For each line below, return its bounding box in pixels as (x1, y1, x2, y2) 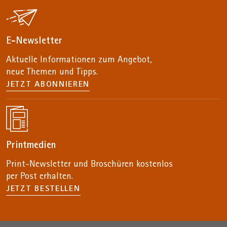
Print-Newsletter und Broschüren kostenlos (6, 160, 175, 170)
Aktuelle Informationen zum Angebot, (6, 55, 155, 65)
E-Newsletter (6, 36, 62, 47)
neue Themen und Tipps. (6, 67, 98, 78)
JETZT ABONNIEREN (6, 80, 90, 89)
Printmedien (6, 140, 56, 151)
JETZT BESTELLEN (6, 184, 81, 194)
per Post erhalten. (6, 172, 73, 182)
